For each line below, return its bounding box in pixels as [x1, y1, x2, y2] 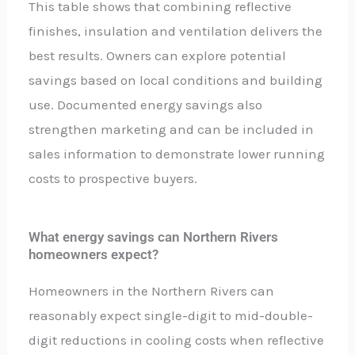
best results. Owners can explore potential [29, 48, 287, 64]
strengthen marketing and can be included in [29, 121, 315, 138]
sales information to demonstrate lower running [29, 146, 326, 162]
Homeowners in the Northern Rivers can [29, 283, 275, 300]
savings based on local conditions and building [29, 72, 323, 89]
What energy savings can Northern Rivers [29, 229, 279, 246]
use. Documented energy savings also [29, 97, 263, 113]
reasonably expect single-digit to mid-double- [29, 307, 314, 324]
